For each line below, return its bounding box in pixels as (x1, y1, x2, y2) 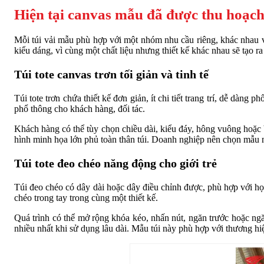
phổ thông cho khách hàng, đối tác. (14, 104, 145, 114)
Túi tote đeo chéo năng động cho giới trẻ (14, 157, 217, 170)
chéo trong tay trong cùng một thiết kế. (14, 193, 158, 203)
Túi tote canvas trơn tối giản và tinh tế (14, 68, 209, 81)
